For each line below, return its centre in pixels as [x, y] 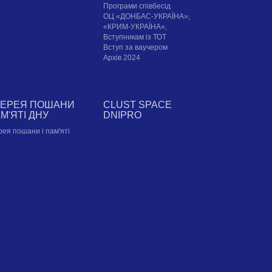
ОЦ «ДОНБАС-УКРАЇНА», [147, 17]
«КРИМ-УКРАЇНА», [135, 27]
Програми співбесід [137, 6]
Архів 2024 [122, 58]
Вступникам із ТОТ [135, 37]
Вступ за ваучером [136, 48]
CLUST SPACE [138, 105]
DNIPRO [123, 115]
